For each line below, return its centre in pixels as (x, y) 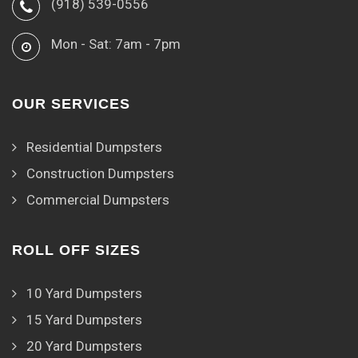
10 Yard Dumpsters (84, 294)
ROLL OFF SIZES (76, 251)
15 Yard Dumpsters (84, 320)
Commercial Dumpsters (98, 200)
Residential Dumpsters (94, 147)
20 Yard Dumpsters (84, 346)
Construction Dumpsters (100, 174)
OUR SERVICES (71, 104)
